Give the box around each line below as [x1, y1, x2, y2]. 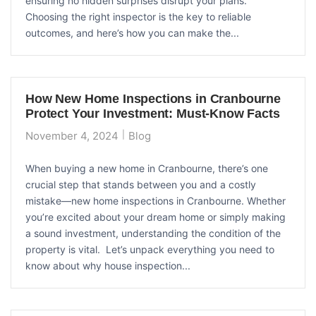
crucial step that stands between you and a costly [25, 178, 256, 190]
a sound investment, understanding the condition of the [25, 226, 281, 239]
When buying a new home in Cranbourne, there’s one [25, 162, 268, 174]
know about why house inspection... [25, 259, 190, 272]
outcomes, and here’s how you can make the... [25, 26, 239, 39]
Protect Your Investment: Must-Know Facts [25, 106, 280, 121]
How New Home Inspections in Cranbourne [25, 91, 281, 106]
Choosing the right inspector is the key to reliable [25, 10, 251, 23]
